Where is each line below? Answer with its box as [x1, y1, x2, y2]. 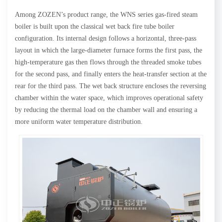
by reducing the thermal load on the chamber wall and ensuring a [15, 106, 197, 113]
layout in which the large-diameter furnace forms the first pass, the [15, 47, 202, 54]
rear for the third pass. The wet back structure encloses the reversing [15, 82, 206, 90]
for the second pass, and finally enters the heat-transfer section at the [15, 70, 207, 78]
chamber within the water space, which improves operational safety [15, 94, 203, 102]
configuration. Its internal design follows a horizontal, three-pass [15, 35, 196, 42]
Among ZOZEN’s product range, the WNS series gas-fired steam [15, 11, 198, 18]
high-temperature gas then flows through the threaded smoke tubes [15, 58, 201, 66]
